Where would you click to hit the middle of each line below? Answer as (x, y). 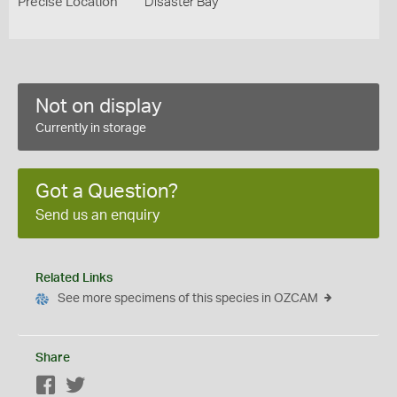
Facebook (85, 386)
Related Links (74, 278)
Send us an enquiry (97, 215)
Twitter (105, 386)
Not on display (99, 106)
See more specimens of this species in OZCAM (188, 299)
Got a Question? (107, 191)
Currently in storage (91, 128)
